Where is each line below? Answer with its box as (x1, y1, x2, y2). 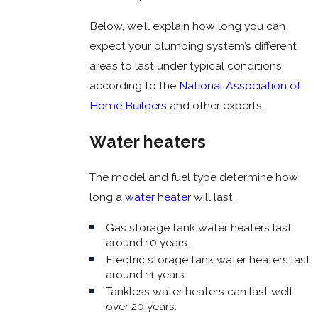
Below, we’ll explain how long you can (89, 19, 285, 33)
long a (89, 190, 125, 204)
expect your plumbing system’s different (89, 39, 297, 53)
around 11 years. (106, 267, 187, 281)
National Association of (178, 79, 300, 93)
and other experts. (166, 99, 264, 113)
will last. (190, 190, 235, 204)
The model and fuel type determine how (89, 170, 298, 185)
